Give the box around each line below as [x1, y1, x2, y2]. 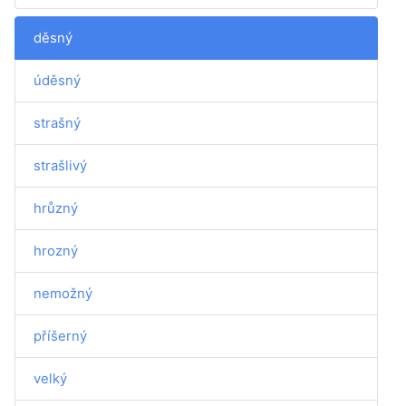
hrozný [34, 242, 78, 259]
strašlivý [34, 157, 87, 174]
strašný [34, 114, 81, 131]
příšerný [34, 327, 87, 344]
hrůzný [34, 199, 78, 217]
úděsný [34, 72, 81, 89]
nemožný [34, 285, 92, 302]
